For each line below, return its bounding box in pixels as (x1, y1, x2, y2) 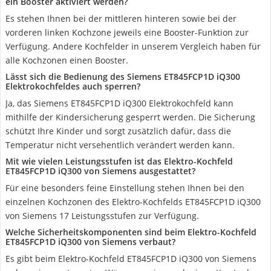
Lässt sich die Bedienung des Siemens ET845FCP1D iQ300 (5, 71, 240, 82)
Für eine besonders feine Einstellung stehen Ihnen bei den (5, 182, 244, 194)
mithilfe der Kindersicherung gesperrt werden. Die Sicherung (5, 111, 255, 123)
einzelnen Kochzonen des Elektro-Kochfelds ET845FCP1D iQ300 (5, 196, 261, 207)
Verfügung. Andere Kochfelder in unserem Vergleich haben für (5, 41, 261, 52)
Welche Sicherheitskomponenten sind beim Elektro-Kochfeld (5, 226, 256, 238)
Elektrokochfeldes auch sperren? (5, 80, 140, 92)
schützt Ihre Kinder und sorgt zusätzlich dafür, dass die (5, 125, 231, 137)
